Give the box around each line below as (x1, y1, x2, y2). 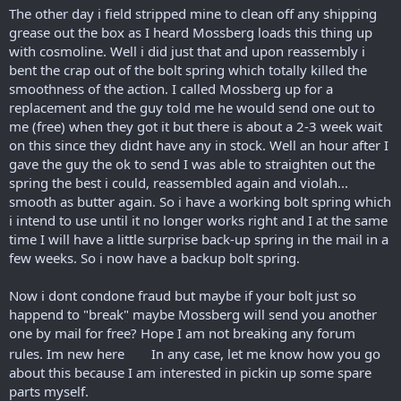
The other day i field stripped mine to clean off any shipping (9, 4, 377, 22)
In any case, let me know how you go (148, 345, 380, 363)
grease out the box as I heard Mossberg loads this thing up (9, 23, 372, 41)
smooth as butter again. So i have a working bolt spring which (9, 192, 391, 210)
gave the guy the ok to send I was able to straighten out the (9, 155, 375, 173)
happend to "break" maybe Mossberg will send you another (9, 305, 377, 323)
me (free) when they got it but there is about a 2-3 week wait (9, 117, 382, 135)
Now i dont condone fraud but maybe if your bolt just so (9, 286, 356, 304)
